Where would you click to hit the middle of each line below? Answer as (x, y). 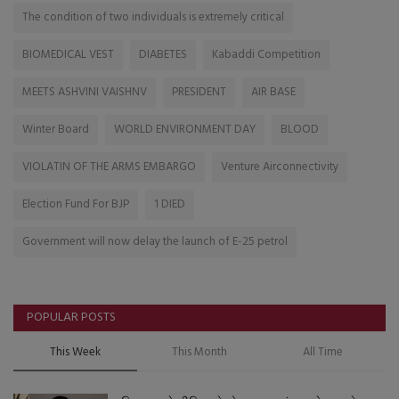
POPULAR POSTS (71, 318)
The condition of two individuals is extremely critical (153, 18)
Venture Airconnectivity (280, 167)
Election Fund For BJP (76, 205)
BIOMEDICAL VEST (68, 55)
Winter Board (56, 130)
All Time (323, 353)
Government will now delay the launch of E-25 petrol (155, 242)
